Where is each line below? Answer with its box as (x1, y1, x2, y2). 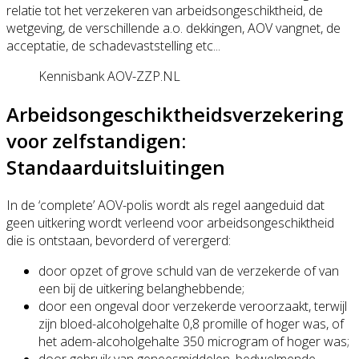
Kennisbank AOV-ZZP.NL (38, 67, 180, 85)
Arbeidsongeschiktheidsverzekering (6, 100, 343, 127)
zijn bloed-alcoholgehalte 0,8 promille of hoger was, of (38, 314, 344, 333)
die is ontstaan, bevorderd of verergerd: (6, 231, 234, 249)
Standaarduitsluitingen (6, 153, 225, 180)
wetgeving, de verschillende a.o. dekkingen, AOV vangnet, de (6, 18, 341, 37)
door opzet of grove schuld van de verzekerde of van (38, 261, 339, 280)
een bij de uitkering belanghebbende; (38, 279, 244, 297)
